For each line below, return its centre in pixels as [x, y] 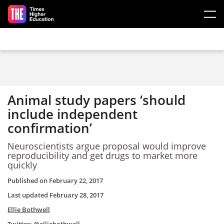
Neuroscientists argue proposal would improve [107, 146]
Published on [28, 180]
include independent [72, 114]
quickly [22, 165]
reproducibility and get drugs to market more [102, 155]
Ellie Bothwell [29, 209]
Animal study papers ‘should [96, 100]
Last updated [28, 195]
